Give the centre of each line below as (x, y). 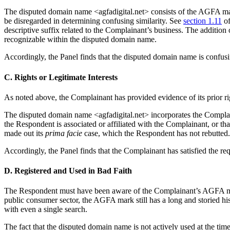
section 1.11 (203, 21)
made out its (25, 133)
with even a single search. (46, 209)
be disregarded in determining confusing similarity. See (94, 21)
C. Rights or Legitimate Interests (61, 77)
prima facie (64, 133)
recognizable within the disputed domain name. (80, 40)
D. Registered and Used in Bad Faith (68, 171)
